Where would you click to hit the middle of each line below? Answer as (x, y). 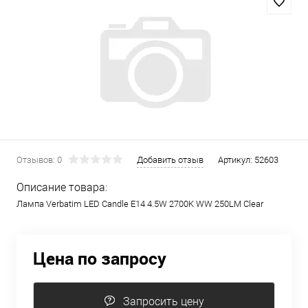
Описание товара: (62, 187)
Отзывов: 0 (39, 160)
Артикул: (236, 160)
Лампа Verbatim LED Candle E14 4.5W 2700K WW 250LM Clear (140, 204)
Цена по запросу (100, 258)
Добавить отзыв (170, 160)
